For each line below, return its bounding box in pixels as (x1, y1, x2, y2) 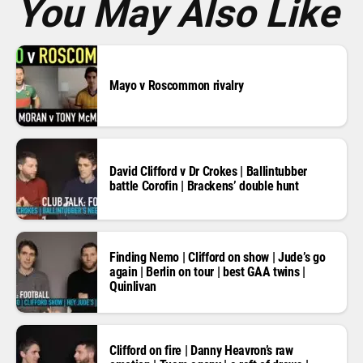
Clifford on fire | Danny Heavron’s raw (109, 343, 293, 358)
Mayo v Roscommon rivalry (109, 78, 244, 93)
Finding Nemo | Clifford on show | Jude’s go (109, 250, 326, 265)
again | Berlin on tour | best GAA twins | (109, 264, 305, 280)
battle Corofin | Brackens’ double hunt (109, 178, 299, 194)
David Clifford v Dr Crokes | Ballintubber (109, 164, 307, 179)
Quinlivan (109, 279, 157, 294)
